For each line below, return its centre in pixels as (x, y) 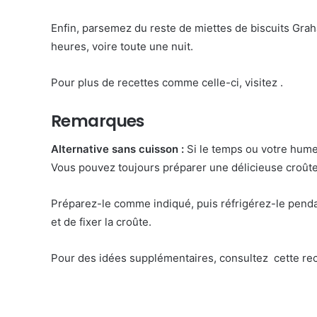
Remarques (98, 121)
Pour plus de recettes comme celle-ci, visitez (166, 82)
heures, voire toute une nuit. (122, 46)
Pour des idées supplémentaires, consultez (161, 258)
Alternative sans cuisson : (117, 149)
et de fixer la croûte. (101, 222)
